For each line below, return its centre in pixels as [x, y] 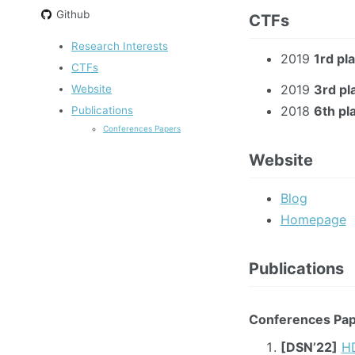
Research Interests [120, 46]
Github [72, 15]
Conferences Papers [142, 129]
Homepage [313, 220]
